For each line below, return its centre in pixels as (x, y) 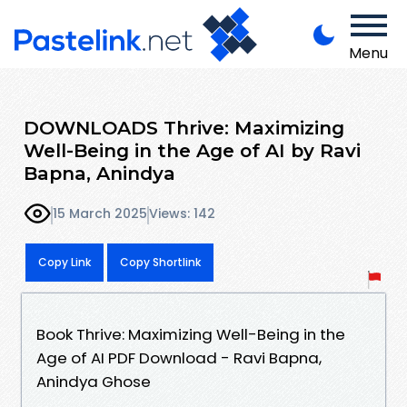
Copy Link (65, 262)
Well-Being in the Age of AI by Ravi (192, 150)
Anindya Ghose (94, 381)
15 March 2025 (100, 214)
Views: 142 (182, 214)
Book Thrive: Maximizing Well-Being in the (191, 334)
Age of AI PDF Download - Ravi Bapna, (179, 357)
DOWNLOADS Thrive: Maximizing (184, 127)
